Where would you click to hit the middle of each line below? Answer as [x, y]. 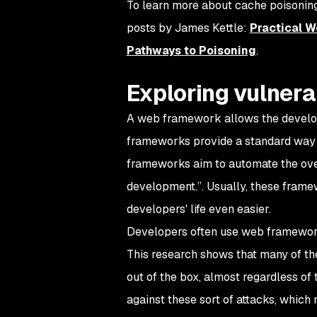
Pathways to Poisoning [191, 51]
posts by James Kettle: [188, 28]
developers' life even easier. [198, 209]
